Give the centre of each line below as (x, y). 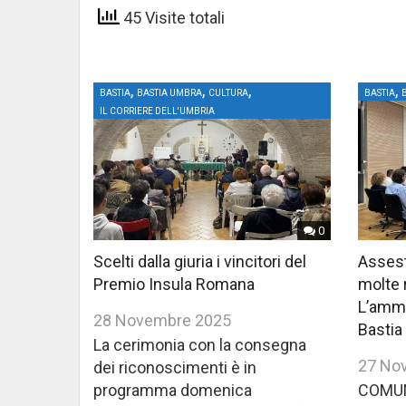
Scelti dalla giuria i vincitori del (200, 262)
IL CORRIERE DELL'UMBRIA (157, 111)
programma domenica (173, 391)
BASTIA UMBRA (169, 93)
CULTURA (228, 93)
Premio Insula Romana (174, 285)
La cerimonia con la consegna (200, 345)
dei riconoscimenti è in (175, 368)
